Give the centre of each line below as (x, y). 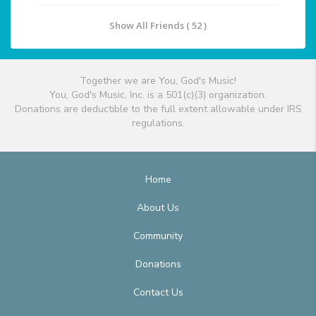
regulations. (158, 123)
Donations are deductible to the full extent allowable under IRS (158, 109)
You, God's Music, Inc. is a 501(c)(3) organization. (158, 95)
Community (158, 236)
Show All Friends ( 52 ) (158, 26)
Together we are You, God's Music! (158, 81)
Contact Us (158, 293)
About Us (158, 208)
